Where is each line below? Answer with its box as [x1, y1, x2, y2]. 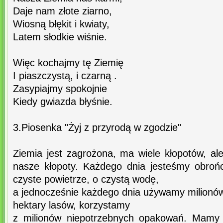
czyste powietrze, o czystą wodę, [13, 174, 159, 185]
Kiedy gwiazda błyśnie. [13, 96, 112, 108]
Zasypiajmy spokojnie [13, 83, 107, 95]
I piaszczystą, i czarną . [13, 70, 117, 82]
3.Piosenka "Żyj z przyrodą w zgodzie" [13, 122, 181, 133]
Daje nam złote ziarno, [13, 5, 112, 17]
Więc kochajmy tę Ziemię [13, 57, 123, 69]
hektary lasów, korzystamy [13, 200, 130, 211]
